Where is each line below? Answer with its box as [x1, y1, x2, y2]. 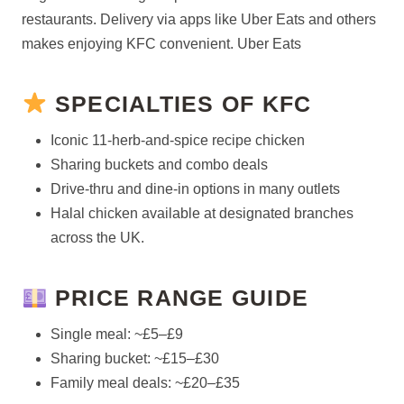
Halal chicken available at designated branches [50, 206, 353, 221]
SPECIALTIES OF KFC [47, 90, 312, 116]
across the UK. [50, 230, 144, 245]
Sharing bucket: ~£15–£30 [50, 351, 219, 366]
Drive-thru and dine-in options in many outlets [50, 181, 340, 197]
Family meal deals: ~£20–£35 [50, 375, 240, 390]
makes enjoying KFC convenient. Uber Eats [22, 36, 301, 51]
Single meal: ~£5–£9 [50, 326, 183, 342]
